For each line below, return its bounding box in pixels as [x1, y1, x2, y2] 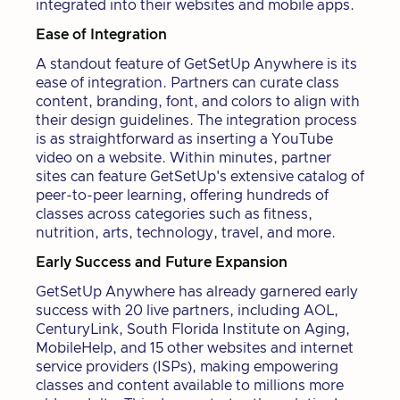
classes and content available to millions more [36, 378, 344, 393]
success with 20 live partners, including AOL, [36, 303, 338, 318]
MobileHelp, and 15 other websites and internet [36, 340, 354, 355]
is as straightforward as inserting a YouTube [36, 131, 333, 146]
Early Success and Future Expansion [36, 254, 287, 270]
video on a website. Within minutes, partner [36, 150, 331, 165]
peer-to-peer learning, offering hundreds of [36, 187, 329, 203]
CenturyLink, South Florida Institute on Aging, [36, 321, 350, 337]
